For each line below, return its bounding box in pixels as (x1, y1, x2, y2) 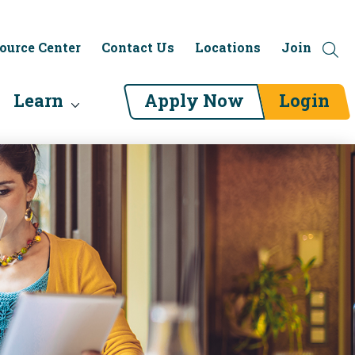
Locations (195, 39, 261, 55)
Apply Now (143, 89, 244, 112)
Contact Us (101, 39, 174, 55)
